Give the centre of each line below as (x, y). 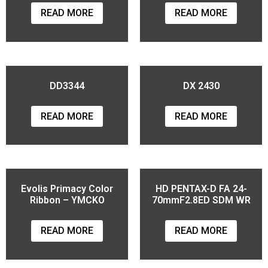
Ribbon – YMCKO (67, 200)
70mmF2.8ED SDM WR (201, 200)
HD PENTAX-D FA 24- (201, 189)
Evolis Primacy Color (67, 189)
